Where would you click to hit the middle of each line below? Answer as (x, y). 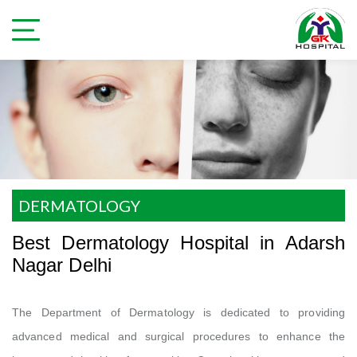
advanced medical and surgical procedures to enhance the (178, 336)
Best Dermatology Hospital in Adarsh (178, 243)
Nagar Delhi (62, 265)
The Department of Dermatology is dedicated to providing (178, 312)
